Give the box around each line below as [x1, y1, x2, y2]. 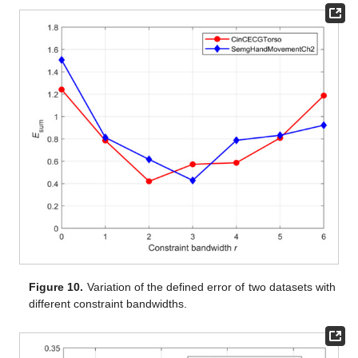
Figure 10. [29, 280, 84, 293]
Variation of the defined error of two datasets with [83, 280, 336, 293]
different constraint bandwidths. [29, 296, 188, 310]
